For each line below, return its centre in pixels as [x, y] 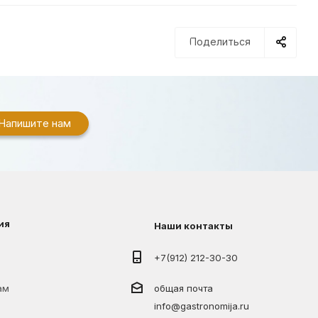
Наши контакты [194, 226]
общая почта [184, 289]
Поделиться [220, 42]
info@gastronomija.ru [202, 306]
